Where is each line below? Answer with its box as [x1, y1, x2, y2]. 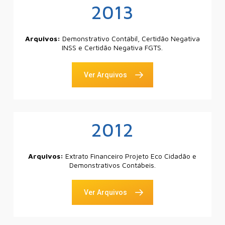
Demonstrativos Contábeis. [69, 161, 156, 170]
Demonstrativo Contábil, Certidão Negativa [62, 34, 200, 43]
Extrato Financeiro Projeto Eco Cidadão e [65, 152, 197, 161]
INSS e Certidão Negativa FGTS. [62, 43, 163, 52]
